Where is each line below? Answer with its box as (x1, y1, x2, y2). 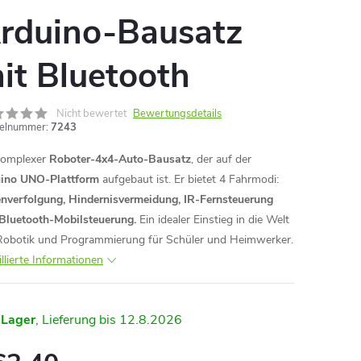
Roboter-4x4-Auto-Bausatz (49, 151, 191, 167)
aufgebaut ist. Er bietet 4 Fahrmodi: (99, 172, 279, 187)
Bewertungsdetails (133, 106, 222, 121)
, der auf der (191, 151, 251, 167)
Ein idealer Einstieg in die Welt (136, 212, 289, 227)
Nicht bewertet (56, 106, 127, 121)
